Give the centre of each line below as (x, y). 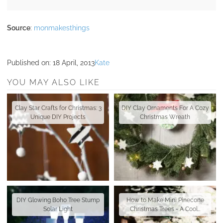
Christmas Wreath (165, 117)
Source (19, 28)
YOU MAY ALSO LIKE (54, 83)
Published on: (30, 63)
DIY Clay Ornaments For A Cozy (165, 108)
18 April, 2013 (74, 63)
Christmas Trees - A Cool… (165, 209)
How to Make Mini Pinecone (165, 200)
